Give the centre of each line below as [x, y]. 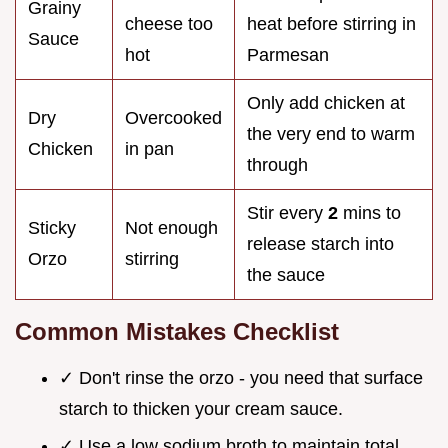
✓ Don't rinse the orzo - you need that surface [241, 378]
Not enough [171, 228]
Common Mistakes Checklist [177, 332]
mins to [369, 213]
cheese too [169, 24]
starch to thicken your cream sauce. [201, 409]
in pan [149, 149]
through [277, 165]
